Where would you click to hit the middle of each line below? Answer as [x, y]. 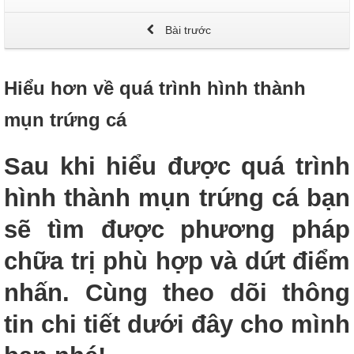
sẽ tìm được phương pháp [177, 230]
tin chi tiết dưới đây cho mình [177, 324]
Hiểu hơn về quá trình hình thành [155, 88]
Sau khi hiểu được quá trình [177, 166]
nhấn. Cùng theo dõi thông [177, 293]
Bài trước [186, 30]
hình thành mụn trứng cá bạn [177, 198]
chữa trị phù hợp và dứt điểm [177, 261]
